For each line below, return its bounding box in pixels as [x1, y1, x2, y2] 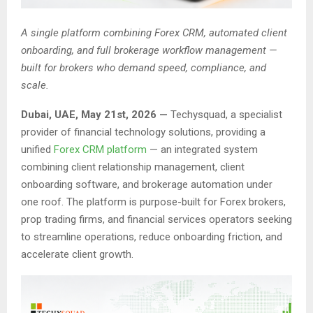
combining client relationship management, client [21, 160, 245, 173]
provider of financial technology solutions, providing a [21, 125, 265, 138]
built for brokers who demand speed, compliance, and [21, 61, 266, 74]
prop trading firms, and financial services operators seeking [21, 212, 292, 226]
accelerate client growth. [21, 247, 133, 261]
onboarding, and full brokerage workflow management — [21, 43, 277, 57]
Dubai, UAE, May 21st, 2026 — [21, 108, 170, 121]
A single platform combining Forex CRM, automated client [21, 26, 287, 39]
